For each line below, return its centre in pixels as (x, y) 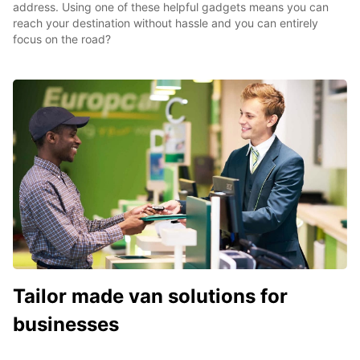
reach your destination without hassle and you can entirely (166, 22)
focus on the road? (62, 39)
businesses (66, 324)
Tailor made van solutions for (150, 296)
